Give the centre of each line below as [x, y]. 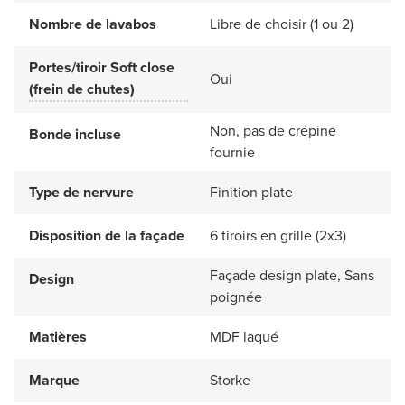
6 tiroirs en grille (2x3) [278, 236]
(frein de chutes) [82, 89]
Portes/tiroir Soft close [102, 68]
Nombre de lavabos [93, 24]
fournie [232, 153]
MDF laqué [244, 337]
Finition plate [251, 193]
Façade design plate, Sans [292, 276]
